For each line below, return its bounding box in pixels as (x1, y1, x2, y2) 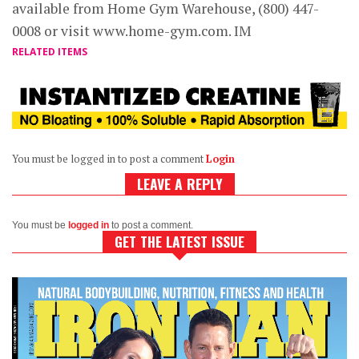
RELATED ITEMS (12, 45, 87, 58)
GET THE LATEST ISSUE (115, 230, 244, 252)
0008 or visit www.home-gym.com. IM (12, 22, 252, 40)
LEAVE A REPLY (136, 172, 223, 194)
